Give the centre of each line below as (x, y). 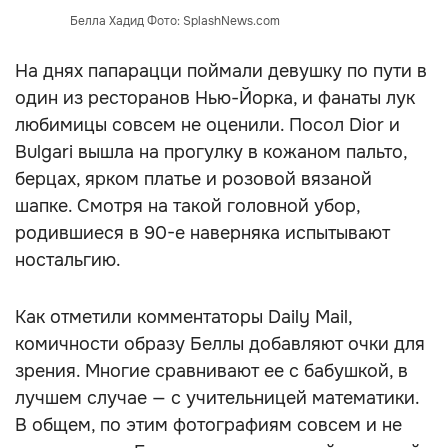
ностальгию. (68, 260)
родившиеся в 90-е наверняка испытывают (202, 233)
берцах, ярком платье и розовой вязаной (193, 179)
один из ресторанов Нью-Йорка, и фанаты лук (215, 98)
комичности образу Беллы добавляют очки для (220, 344)
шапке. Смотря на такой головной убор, (187, 206)
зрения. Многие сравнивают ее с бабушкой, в (211, 371)
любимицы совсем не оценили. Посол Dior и (207, 125)
